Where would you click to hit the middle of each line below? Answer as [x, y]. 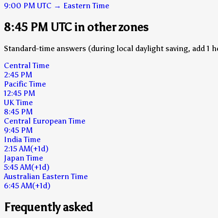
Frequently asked [48, 207]
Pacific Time [25, 84]
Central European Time [45, 121]
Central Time [27, 65]
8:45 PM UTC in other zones [76, 27]
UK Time [18, 102]
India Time [22, 139]
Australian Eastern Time [46, 176]
